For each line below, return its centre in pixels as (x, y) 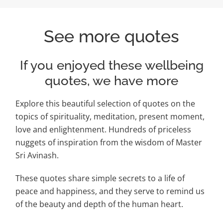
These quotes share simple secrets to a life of (100, 178)
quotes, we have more (111, 81)
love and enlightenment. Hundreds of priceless (104, 129)
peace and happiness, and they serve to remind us (110, 191)
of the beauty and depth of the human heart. (100, 204)
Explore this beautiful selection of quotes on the (106, 103)
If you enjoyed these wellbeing (111, 65)
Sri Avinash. (37, 155)
